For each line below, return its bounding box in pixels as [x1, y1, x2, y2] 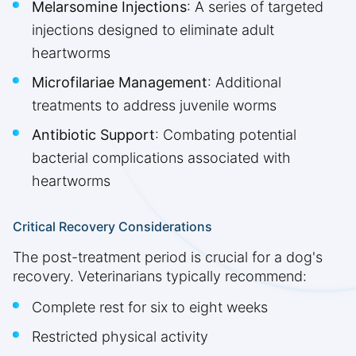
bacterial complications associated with [32, 149, 291, 167]
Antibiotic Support [32, 126, 155, 144]
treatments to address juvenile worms [32, 97, 277, 114]
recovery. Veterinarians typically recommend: [13, 268, 307, 285]
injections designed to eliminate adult [32, 21, 274, 39]
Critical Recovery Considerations [13, 219, 212, 235]
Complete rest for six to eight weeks [32, 299, 268, 316]
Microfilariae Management [32, 74, 207, 91]
